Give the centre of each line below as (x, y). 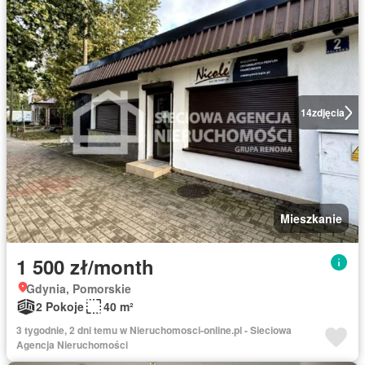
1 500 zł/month (85, 266)
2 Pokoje (60, 306)
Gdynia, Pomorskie (79, 288)
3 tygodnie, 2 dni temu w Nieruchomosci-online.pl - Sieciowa (154, 330)
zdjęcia (328, 112)
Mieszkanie (311, 218)
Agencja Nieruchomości (72, 345)
